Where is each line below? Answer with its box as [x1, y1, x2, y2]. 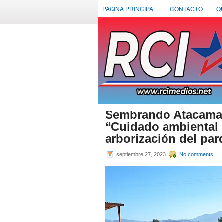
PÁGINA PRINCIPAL [102, 4, 157, 13]
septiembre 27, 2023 [115, 151, 167, 157]
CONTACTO [170, 4, 203, 13]
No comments [179, 151, 213, 157]
